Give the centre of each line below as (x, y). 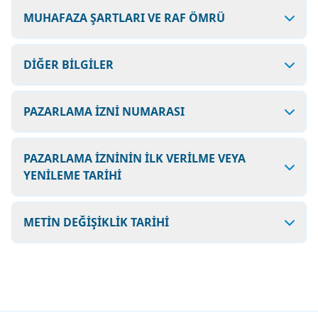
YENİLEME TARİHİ (72, 175)
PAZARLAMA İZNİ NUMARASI (104, 111)
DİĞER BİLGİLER (68, 65)
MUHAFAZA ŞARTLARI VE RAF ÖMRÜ (124, 18)
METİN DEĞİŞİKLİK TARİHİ (96, 222)
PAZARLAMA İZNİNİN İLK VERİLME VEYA (135, 158)
